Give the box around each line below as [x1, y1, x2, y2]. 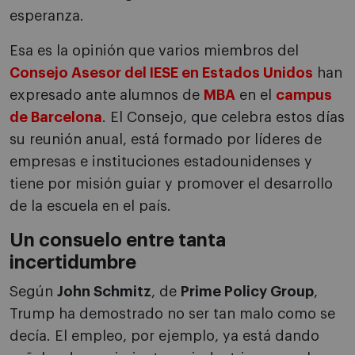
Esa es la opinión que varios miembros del [10, 44, 299, 59]
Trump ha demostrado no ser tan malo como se [10, 307, 335, 322]
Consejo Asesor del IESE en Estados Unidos [10, 66, 313, 81]
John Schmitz [57, 284, 151, 300]
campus [276, 88, 332, 103]
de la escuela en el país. [10, 199, 171, 214]
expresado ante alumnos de [10, 88, 204, 103]
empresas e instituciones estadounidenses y [10, 155, 312, 170]
